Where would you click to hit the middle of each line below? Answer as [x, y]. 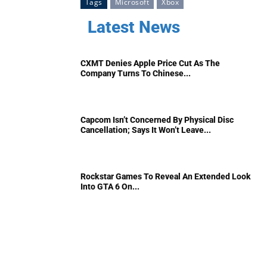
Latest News [133, 27]
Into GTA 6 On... [110, 186]
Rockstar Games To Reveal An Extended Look [166, 176]
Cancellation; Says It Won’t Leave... [146, 130]
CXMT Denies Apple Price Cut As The [150, 63]
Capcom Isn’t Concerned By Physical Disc [157, 119]
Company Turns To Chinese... [136, 73]
